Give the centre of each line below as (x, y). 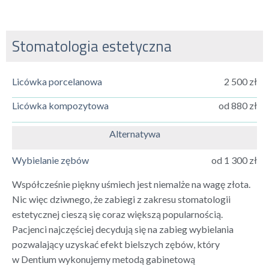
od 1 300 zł (234, 160)
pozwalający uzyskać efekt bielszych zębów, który (116, 244)
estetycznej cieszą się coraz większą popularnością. (117, 214)
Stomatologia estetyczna (92, 47)
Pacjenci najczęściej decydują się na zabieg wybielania (123, 229)
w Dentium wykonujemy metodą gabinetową (104, 259)
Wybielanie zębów (50, 160)
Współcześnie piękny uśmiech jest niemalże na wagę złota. (131, 184)
